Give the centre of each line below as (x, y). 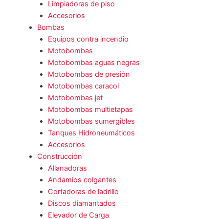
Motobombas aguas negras (94, 63)
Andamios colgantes (82, 180)
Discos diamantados (82, 204)
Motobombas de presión (89, 75)
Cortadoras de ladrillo (83, 192)
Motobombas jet (75, 98)
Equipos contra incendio (88, 39)
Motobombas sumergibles (91, 121)
